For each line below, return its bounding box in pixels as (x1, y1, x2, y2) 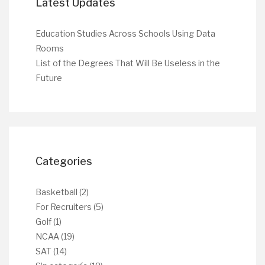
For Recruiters (35, 202, 92, 212)
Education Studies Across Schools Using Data (35, 28, 215, 38)
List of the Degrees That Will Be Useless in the (35, 58, 220, 68)
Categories (35, 155, 92, 167)
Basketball (35, 187, 77, 197)
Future (35, 73, 62, 83)
